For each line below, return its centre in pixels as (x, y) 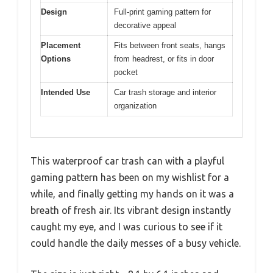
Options (56, 58)
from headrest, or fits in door (164, 58)
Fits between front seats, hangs (170, 45)
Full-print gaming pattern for (162, 12)
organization (135, 105)
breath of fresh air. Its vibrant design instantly (131, 211)
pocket (126, 72)
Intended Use (66, 92)
